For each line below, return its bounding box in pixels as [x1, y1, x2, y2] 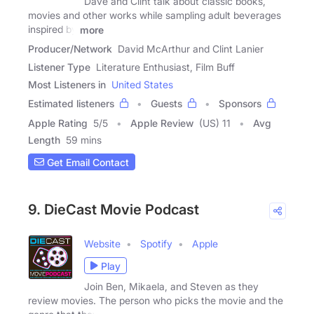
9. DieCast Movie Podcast [28, 201, 199, 219]
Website [84, 238, 121, 250]
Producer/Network [28, 43, 112, 55]
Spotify [140, 238, 172, 250]
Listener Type [28, 61, 90, 74]
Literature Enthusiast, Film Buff [96, 61, 235, 74]
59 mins [66, 134, 102, 146]
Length [28, 134, 60, 146]
